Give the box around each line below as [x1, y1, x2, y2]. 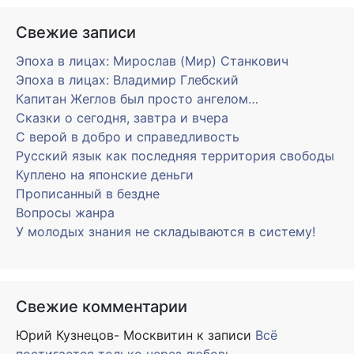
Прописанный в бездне [16, 186, 160, 202]
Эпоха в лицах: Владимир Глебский [16, 72, 239, 88]
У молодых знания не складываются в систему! [16, 224, 315, 240]
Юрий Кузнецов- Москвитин [16, 327, 193, 344]
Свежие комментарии [16, 297, 187, 317]
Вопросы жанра [16, 205, 115, 221]
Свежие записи [16, 23, 136, 43]
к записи [193, 327, 255, 344]
